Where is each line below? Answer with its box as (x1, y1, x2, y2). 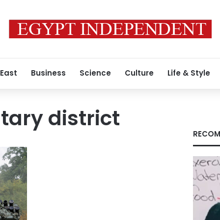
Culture (125, 68, 154, 78)
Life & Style (167, 68, 210, 78)
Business (31, 68, 66, 78)
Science (80, 68, 111, 78)
